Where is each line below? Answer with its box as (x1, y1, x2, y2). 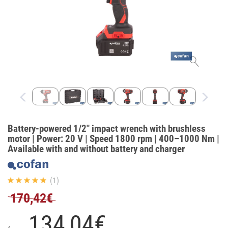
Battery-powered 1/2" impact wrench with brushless (8, 123, 206, 134)
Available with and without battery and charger (8, 143, 185, 155)
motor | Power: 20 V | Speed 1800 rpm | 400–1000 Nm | (8, 133, 219, 145)
